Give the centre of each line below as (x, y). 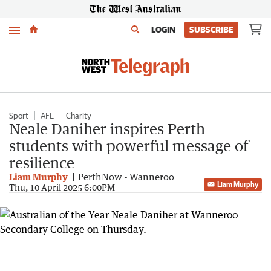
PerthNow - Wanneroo (126, 177)
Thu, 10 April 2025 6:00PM (62, 187)
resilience (42, 162)
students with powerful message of (129, 145)
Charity (79, 116)
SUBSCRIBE (211, 30)
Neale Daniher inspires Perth (107, 129)
